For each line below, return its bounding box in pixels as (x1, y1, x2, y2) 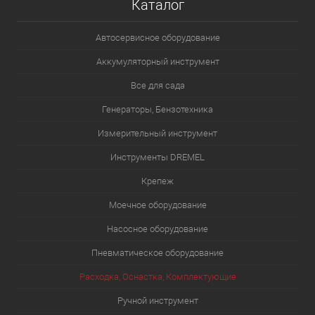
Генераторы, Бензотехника (102, 104, 213, 115)
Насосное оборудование (107, 224, 208, 234)
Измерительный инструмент (98, 128, 217, 139)
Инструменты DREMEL (110, 152, 205, 162)
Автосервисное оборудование (95, 32, 220, 43)
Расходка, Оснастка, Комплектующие (79, 271, 236, 282)
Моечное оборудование (108, 200, 207, 210)
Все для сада (130, 80, 185, 91)
